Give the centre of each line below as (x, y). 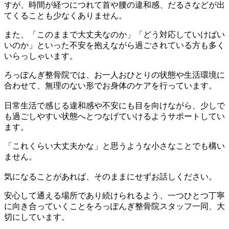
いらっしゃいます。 (41, 56)
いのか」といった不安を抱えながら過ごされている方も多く (114, 45)
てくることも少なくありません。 (65, 16)
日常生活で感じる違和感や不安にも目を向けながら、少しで (114, 106)
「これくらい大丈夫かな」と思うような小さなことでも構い (114, 146)
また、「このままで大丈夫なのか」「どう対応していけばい (114, 35)
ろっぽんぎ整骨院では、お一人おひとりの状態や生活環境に (114, 75)
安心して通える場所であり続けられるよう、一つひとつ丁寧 (114, 196)
